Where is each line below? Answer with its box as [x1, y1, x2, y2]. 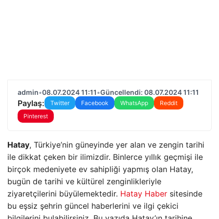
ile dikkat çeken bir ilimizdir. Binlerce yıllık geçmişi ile [7, 152, 203, 162]
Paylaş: [18, 98, 44, 108]
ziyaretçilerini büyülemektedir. [7, 189, 120, 198]
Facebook [81, 99, 109, 107]
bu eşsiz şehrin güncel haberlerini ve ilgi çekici [7, 201, 178, 211]
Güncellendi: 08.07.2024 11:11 [100, 88, 199, 96]
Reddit [160, 99, 177, 107]
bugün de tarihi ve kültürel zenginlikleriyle [7, 176, 161, 186]
